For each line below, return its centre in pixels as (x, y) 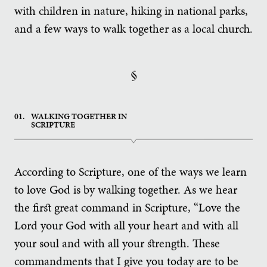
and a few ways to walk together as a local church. (133, 28)
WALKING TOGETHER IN (79, 116)
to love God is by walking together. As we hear (126, 189)
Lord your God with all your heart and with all (126, 225)
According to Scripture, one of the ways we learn (131, 171)
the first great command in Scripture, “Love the (127, 207)
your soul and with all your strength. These (117, 243)
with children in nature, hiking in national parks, (131, 10)
